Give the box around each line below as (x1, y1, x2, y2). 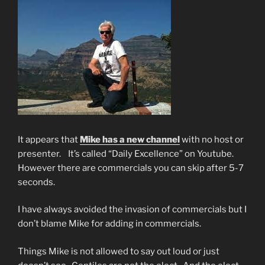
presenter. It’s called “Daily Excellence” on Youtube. (18, 148, 235, 159)
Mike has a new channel (80, 134, 180, 145)
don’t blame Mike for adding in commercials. (18, 218, 201, 230)
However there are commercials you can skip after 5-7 (18, 162, 244, 173)
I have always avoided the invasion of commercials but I (18, 204, 247, 215)
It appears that (18, 134, 80, 145)
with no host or (180, 134, 244, 145)
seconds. (18, 176, 55, 188)
